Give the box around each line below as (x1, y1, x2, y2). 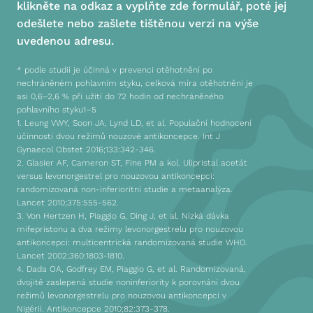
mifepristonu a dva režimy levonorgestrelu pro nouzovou (16, 224, 243, 234)
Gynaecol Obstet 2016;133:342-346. (16, 145, 156, 154)
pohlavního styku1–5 (16, 105, 96, 115)
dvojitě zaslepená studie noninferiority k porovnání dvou (16, 277, 240, 287)
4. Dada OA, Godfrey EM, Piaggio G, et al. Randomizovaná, (16, 264, 246, 274)
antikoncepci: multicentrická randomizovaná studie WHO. (16, 238, 248, 247)
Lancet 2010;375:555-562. (16, 198, 119, 208)
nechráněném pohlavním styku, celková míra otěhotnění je (16, 78, 253, 88)
